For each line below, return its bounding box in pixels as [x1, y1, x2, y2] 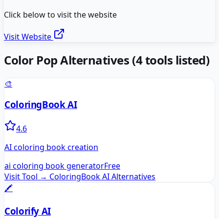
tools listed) [142, 52, 210, 68]
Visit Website [4, 31, 53, 43]
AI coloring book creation [4, 141, 98, 153]
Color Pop [4, 52, 58, 68]
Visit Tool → [4, 171, 47, 182]
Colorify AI [4, 205, 51, 218]
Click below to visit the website [4, 9, 117, 21]
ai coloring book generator [4, 160, 104, 171]
